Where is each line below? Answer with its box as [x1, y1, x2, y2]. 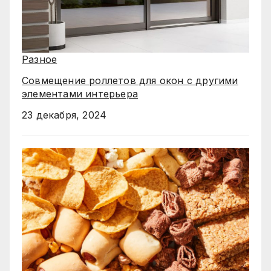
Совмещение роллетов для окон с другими [22, 74, 238, 87]
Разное [22, 53, 57, 66]
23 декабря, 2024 [22, 108, 107, 121]
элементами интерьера [22, 87, 138, 100]
